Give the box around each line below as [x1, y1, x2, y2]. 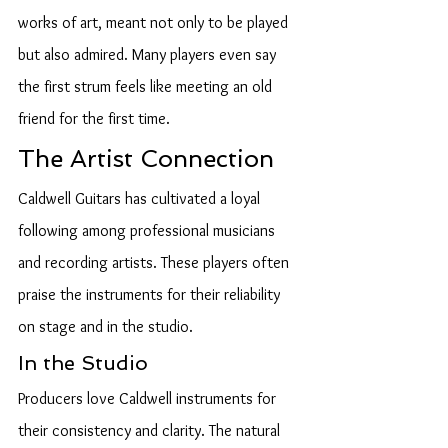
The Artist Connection [18, 144, 274, 173]
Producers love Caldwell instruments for [18, 389, 280, 408]
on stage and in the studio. [18, 317, 193, 336]
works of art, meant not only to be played [18, 13, 292, 32]
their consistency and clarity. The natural [18, 421, 284, 440]
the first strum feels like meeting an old [18, 77, 276, 96]
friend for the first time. [18, 109, 170, 128]
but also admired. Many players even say [18, 45, 280, 64]
